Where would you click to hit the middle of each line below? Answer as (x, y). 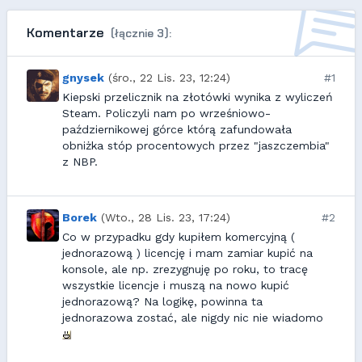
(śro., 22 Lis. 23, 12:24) (169, 77)
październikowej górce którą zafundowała (177, 129)
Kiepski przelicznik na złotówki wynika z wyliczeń (198, 97)
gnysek (83, 77)
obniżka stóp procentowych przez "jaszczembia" (196, 145)
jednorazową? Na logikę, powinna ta (162, 301)
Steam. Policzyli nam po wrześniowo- (166, 113)
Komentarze (67, 32)
